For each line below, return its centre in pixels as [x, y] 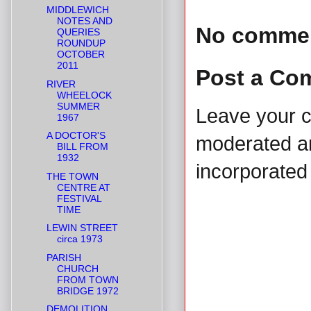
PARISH [64, 257]
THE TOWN [72, 176]
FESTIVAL [79, 198]
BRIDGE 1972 [87, 291]
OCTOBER [81, 54]
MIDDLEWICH [77, 10]
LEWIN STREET [82, 228]
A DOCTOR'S [76, 136]
